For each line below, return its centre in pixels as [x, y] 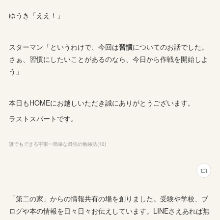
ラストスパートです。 [43, 119]
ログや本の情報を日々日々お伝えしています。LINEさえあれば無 [110, 211]
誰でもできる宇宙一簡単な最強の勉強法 [53, 144]
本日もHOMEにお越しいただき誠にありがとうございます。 [102, 103]
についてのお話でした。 [171, 47]
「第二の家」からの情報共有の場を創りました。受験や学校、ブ [109, 199]
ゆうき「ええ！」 [37, 15]
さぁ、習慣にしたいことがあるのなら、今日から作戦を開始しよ [109, 59]
